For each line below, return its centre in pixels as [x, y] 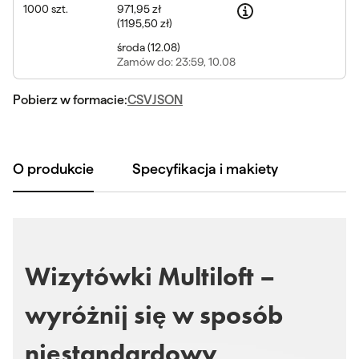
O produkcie [53, 169]
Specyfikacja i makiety [205, 169]
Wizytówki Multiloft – [150, 277]
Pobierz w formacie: [70, 100]
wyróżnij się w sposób [154, 315]
